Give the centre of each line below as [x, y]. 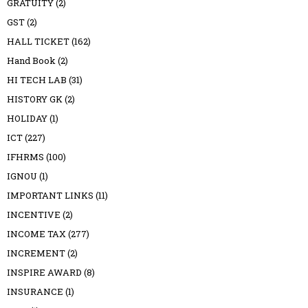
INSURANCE [35, 291]
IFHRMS [25, 156]
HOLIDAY [27, 118]
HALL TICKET [38, 41]
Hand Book [31, 60]
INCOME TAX [36, 233]
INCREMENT [36, 253]
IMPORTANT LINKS [50, 195]
